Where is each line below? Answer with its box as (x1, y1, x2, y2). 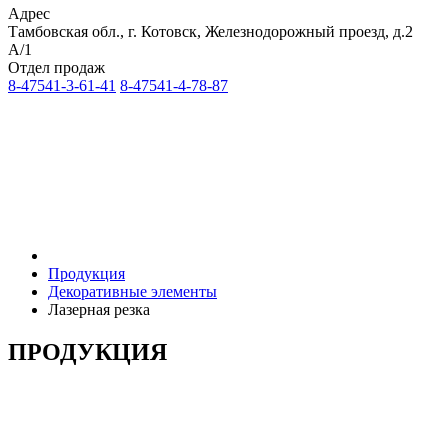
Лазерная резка (48, 301, 150, 318)
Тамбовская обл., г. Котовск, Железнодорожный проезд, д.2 (8, 23, 413, 40)
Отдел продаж (8, 59, 105, 76)
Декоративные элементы (48, 283, 217, 300)
